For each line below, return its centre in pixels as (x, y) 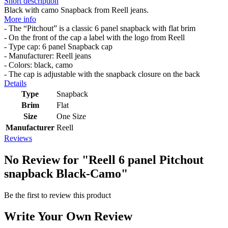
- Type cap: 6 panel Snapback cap (58, 46)
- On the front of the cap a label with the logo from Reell (94, 37)
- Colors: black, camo (38, 65)
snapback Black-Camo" (66, 173)
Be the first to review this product (58, 195)
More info (20, 19)
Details (15, 83)
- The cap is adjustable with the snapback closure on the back (102, 74)
